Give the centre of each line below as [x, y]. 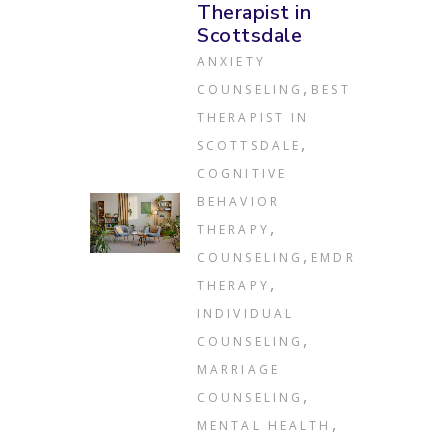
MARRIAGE [238, 370]
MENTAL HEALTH [264, 426]
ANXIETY [231, 62]
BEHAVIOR [238, 202]
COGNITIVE [242, 174]
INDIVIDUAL [246, 314]
